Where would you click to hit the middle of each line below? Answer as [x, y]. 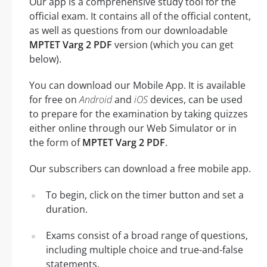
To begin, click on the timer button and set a [145, 195]
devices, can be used [195, 99]
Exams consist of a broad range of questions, [147, 235]
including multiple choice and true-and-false [145, 249]
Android [96, 99]
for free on [54, 99]
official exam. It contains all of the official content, [140, 16]
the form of [56, 142]
